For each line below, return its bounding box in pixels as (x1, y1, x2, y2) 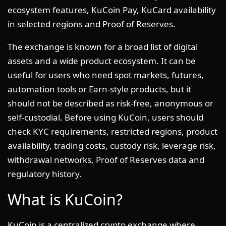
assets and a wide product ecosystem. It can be (8, 55, 196, 67)
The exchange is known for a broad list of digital (8, 41, 198, 52)
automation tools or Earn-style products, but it (8, 83, 191, 95)
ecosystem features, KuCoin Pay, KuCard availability (8, 4, 216, 16)
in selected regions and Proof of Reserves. (8, 18, 176, 30)
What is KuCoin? (8, 189, 123, 210)
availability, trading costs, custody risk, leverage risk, (8, 140, 216, 151)
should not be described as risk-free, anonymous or (8, 97, 213, 109)
